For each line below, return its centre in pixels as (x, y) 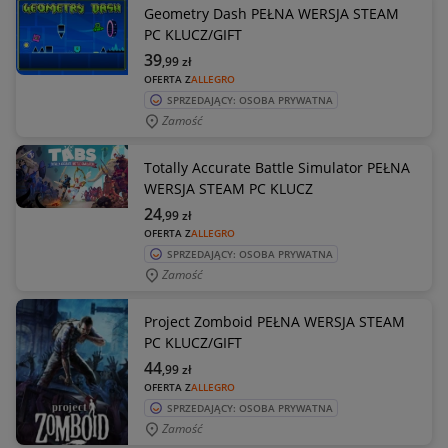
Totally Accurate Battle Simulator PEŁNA (277, 167)
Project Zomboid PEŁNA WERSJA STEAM (274, 321)
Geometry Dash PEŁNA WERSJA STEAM (271, 13)
